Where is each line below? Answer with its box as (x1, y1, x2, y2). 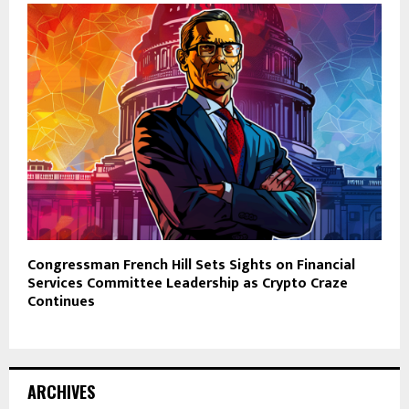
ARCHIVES (27, 380, 95, 404)
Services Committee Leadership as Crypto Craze (27, 271, 348, 297)
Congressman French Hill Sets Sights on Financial (27, 253, 355, 278)
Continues (27, 289, 95, 315)
